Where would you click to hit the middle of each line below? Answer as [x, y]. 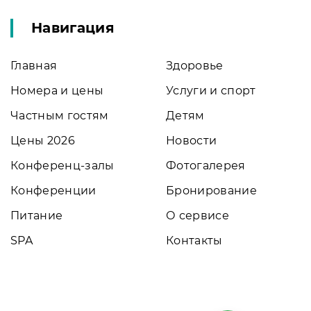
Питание [37, 215]
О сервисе [197, 215]
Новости [192, 140]
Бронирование [211, 190]
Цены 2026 [43, 140]
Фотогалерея [206, 165]
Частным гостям [60, 115]
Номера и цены [57, 90]
